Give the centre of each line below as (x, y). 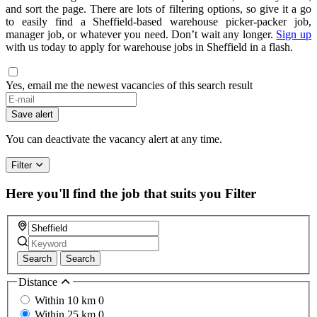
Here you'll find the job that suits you (114, 193)
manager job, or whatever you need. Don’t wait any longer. (141, 35)
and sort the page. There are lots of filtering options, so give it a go (158, 9)
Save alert (32, 115)
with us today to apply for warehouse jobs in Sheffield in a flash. (149, 47)
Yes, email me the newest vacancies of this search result (129, 86)
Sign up (294, 35)
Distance (39, 282)
